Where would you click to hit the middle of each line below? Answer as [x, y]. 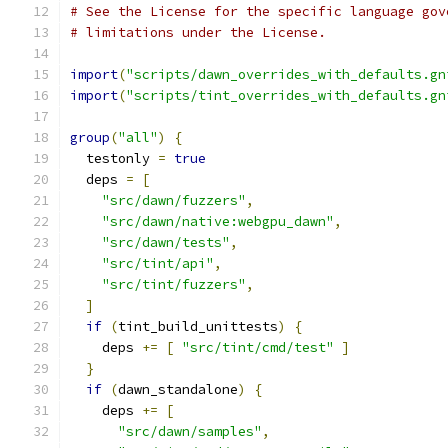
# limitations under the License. [198, 32]
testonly [114, 158]
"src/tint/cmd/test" [258, 347]
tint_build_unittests [198, 326]
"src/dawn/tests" [166, 242]
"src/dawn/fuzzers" [174, 200]
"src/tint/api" [158, 263]
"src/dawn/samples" [190, 431]
